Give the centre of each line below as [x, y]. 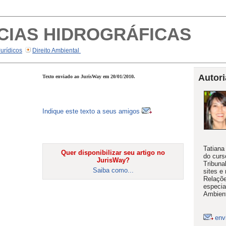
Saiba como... [113, 170]
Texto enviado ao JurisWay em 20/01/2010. [89, 76]
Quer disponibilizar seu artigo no [113, 152]
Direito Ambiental [56, 50]
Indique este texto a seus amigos [92, 111]
